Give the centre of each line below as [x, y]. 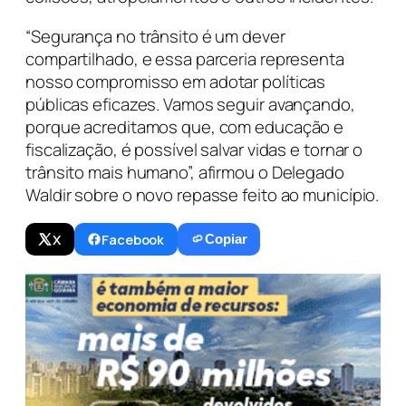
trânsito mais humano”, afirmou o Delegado [185, 172]
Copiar [227, 240]
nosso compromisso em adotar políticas [176, 81]
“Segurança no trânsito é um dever [155, 36]
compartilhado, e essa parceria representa [185, 58]
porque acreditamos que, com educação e [185, 126]
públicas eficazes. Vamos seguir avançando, [190, 104]
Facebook [133, 240]
